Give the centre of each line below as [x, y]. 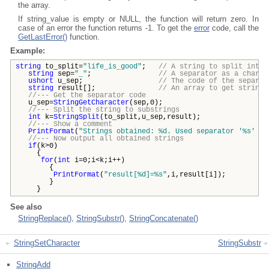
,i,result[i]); [196, 175]
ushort [41, 81]
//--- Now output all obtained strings [106, 139]
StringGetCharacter [91, 103]
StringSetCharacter [47, 243]
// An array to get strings [213, 88]
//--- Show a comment [72, 124]
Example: [28, 51]
